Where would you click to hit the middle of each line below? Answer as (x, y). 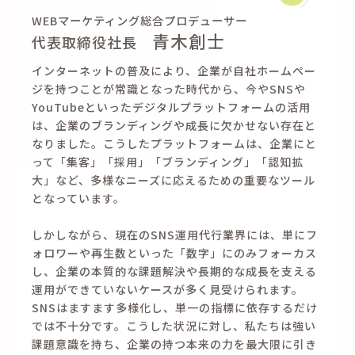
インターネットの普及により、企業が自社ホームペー (174, 66)
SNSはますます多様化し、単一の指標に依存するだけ (175, 303)
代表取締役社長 (92, 38)
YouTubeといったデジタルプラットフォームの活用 (171, 103)
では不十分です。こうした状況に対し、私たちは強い (174, 321)
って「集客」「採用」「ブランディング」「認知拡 (168, 157)
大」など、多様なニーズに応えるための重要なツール (174, 176)
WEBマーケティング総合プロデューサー (139, 16)
